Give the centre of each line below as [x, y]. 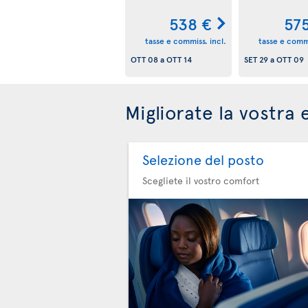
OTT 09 [290, 59]
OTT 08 [144, 59]
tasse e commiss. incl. [185, 41]
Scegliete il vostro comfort [201, 180]
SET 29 [256, 59]
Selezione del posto [203, 159]
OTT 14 [179, 59]
